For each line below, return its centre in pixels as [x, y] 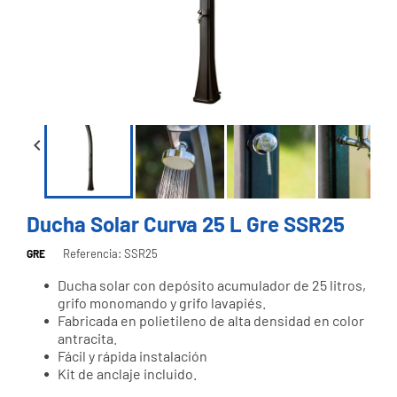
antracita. [87, 338]
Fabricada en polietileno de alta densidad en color [211, 320]
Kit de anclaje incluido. [127, 373]
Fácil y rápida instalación [132, 355]
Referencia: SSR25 [110, 253]
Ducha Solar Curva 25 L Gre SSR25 [186, 223]
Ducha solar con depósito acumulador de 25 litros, [212, 284]
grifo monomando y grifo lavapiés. [162, 302]
